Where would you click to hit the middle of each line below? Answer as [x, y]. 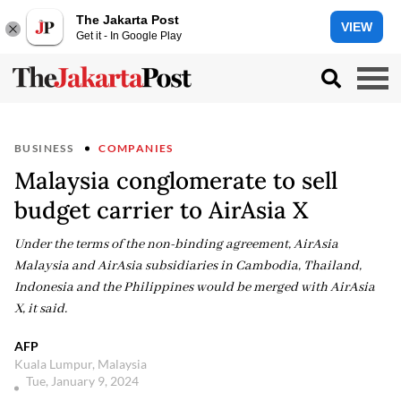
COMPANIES [136, 148]
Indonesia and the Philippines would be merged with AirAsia [195, 287]
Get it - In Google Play [129, 35]
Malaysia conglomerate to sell [176, 180]
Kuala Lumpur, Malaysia [81, 364]
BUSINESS [44, 148]
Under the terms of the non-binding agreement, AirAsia [176, 244]
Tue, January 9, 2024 [84, 381]
